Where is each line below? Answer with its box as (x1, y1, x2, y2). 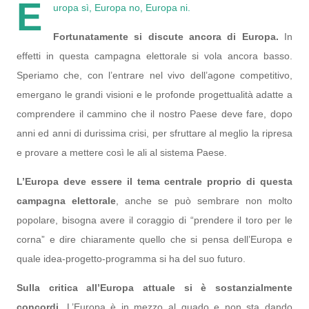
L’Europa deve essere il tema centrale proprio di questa (17, 176, 292, 187)
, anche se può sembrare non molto (116, 195, 292, 206)
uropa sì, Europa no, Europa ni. (53, 2, 190, 13)
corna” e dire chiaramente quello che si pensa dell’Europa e (17, 234, 292, 245)
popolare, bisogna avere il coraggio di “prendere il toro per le (17, 215, 292, 226)
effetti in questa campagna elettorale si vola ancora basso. (17, 50, 292, 61)
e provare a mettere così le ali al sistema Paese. (17, 147, 227, 158)
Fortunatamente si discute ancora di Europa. (53, 31, 279, 42)
